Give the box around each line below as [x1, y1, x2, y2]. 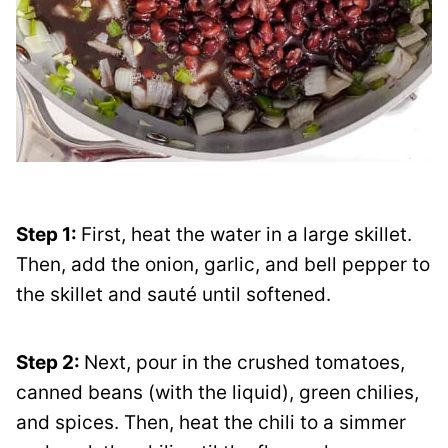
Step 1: [16, 222, 81, 246]
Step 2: [16, 350, 84, 374]
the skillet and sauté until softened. [16, 282, 336, 306]
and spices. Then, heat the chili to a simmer [16, 410, 406, 434]
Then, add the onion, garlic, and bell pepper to [16, 252, 430, 276]
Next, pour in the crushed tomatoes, [84, 350, 405, 374]
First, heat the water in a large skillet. [81, 222, 412, 246]
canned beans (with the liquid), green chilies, [16, 380, 419, 404]
